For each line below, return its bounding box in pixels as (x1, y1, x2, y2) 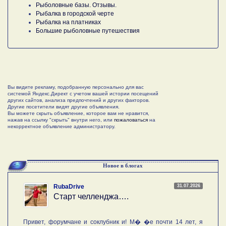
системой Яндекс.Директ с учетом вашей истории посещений (8, 90, 158, 96)
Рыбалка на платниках (36, 18, 101, 26)
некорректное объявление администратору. (8, 123, 116, 129)
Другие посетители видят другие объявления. (8, 103, 120, 109)
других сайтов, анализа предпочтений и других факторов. (8, 97, 150, 103)
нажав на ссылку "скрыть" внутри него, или (8, 117, 114, 123)
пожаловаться (114, 117, 148, 123)
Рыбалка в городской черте (36, 10, 114, 17)
